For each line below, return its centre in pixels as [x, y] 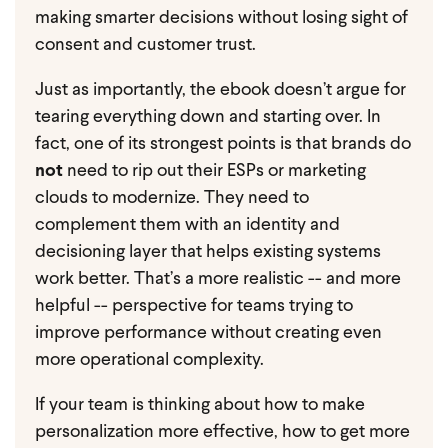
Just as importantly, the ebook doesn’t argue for [220, 90]
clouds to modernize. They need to [172, 198]
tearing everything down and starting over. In [208, 117]
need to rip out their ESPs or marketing [214, 171]
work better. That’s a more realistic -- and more [218, 279]
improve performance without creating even [208, 333]
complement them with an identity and [187, 225]
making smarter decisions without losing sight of [221, 18]
